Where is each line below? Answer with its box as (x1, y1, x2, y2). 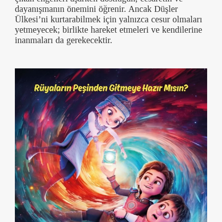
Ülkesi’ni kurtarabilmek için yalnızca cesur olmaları (15, 14, 202, 25)
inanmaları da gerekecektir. (15, 35, 112, 46)
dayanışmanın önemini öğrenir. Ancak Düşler (15, 4, 178, 14)
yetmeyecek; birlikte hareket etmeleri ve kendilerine (15, 25, 202, 35)
